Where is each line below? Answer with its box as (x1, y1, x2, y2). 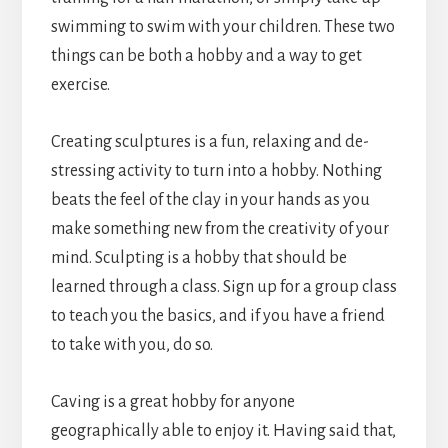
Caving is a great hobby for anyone (50, 393, 295, 412)
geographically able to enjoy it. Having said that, (50, 422, 396, 441)
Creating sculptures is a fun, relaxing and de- (50, 133, 369, 152)
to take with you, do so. (50, 336, 213, 355)
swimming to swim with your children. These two (50, 18, 395, 37)
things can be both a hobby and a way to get (50, 47, 362, 66)
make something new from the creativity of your (50, 220, 389, 239)
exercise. (50, 76, 110, 95)
